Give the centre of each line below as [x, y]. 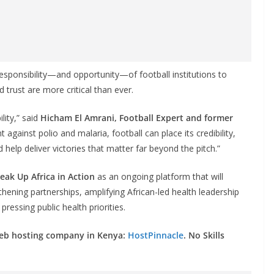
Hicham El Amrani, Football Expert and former [137, 117]
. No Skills [204, 235]
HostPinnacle [156, 235]
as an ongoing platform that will [159, 176]
